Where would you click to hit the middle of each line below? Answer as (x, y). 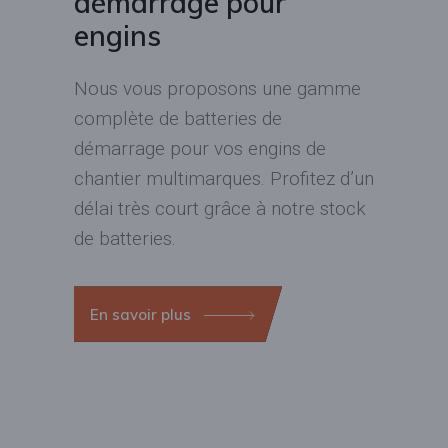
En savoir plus (142, 314)
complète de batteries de (178, 119)
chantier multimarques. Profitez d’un (224, 179)
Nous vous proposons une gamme (217, 89)
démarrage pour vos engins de (200, 149)
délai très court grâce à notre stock (220, 209)
